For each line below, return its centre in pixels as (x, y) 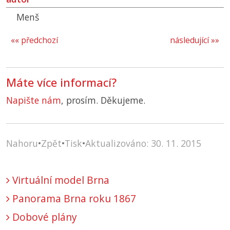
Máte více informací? (61, 83)
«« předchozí (34, 41)
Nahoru (22, 143)
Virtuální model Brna (60, 180)
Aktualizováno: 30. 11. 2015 (143, 143)
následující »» (195, 41)
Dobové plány (43, 217)
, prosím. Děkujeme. (103, 100)
